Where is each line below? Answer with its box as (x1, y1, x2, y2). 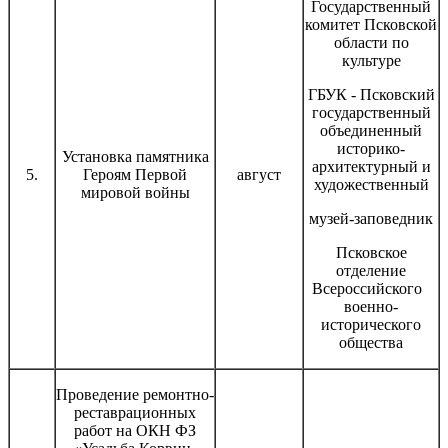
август (237, 165, 281, 183)
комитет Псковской (305, 15, 437, 33)
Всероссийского (312, 279, 430, 297)
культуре (341, 51, 401, 69)
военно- (344, 297, 398, 315)
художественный (313, 175, 429, 193)
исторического (321, 315, 421, 333)
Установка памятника (61, 147, 209, 165)
